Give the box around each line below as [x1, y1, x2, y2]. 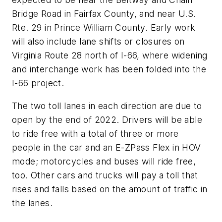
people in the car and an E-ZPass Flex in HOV [12, 142, 201, 153]
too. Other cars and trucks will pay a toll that [12, 169, 198, 180]
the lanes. [12, 197, 53, 208]
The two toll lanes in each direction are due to [12, 100, 202, 111]
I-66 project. [12, 78, 64, 89]
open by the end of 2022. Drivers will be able [12, 114, 202, 125]
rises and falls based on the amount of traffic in [12, 183, 208, 194]
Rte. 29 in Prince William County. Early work [12, 22, 196, 33]
